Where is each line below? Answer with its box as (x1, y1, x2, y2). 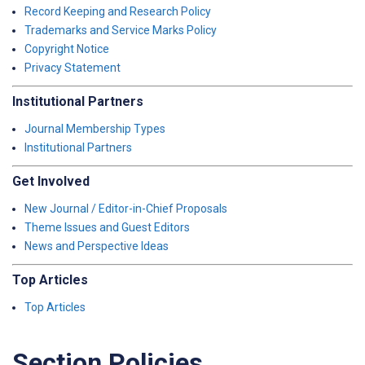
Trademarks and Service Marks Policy (24, 24, 217, 37)
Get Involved (12, 174, 90, 189)
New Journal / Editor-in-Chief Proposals (24, 202, 227, 215)
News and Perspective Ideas (24, 240, 169, 253)
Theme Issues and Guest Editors (24, 221, 190, 234)
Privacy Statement (24, 61, 121, 74)
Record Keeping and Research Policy (24, 5, 211, 18)
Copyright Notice (24, 42, 109, 55)
